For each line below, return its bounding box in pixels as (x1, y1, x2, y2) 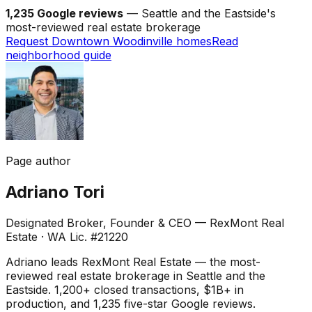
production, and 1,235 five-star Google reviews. (6, 296, 256, 311)
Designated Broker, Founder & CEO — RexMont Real (6, 215, 284, 230)
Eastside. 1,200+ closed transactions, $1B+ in (6, 282, 244, 297)
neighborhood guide (6, 47, 111, 62)
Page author (6, 153, 71, 168)
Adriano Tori (6, 181, 104, 202)
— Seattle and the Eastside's (127, 6, 276, 20)
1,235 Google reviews (6, 6, 123, 20)
